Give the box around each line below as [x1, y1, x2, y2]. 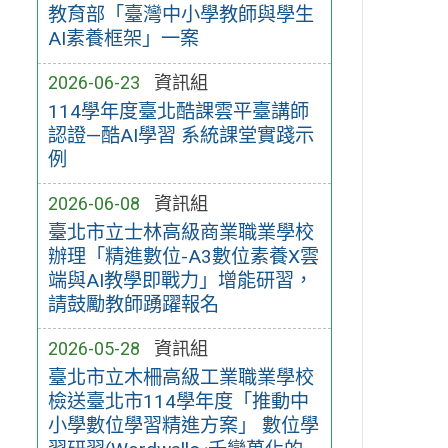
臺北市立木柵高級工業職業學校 [47, 365, 314, 389]
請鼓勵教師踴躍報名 [47, 292, 219, 316]
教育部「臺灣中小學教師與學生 [47, 3, 314, 27]
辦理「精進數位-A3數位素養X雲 [47, 244, 319, 268]
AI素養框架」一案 [47, 27, 199, 51]
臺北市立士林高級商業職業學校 [47, 220, 314, 244]
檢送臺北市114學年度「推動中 [47, 389, 309, 413]
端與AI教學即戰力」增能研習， [47, 268, 313, 292]
